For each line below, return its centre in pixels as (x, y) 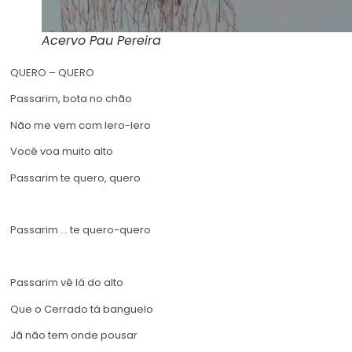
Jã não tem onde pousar (74, 335)
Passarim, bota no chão (71, 99)
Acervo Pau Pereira (101, 40)
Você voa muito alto (62, 152)
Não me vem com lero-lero (81, 125)
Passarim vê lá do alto (67, 283)
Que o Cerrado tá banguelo (82, 309)
